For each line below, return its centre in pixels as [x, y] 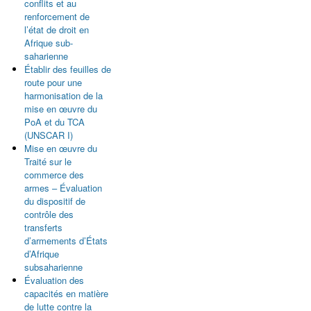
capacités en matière [66, 293]
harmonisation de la [64, 95]
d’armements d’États [66, 241]
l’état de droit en [57, 30]
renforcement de [57, 16]
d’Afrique [42, 254]
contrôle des [49, 214]
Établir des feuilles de [68, 69]
